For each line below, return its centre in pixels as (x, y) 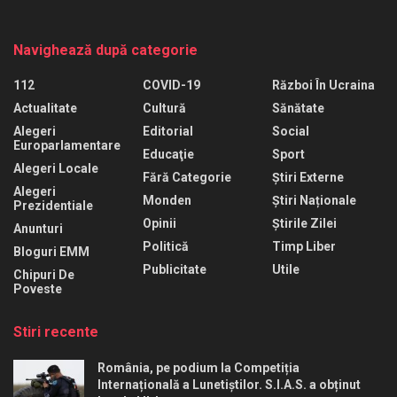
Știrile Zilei (304, 224)
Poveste (38, 289)
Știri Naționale (314, 201)
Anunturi (38, 229)
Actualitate (45, 109)
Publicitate (175, 270)
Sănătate (298, 109)
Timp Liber (304, 247)
